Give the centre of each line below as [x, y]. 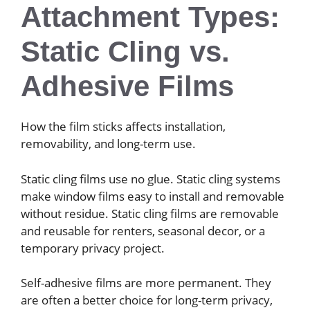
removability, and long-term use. [108, 144]
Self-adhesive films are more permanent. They [146, 283]
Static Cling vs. [125, 52]
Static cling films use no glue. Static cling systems [151, 179]
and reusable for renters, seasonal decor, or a [143, 230]
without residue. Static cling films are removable [150, 213]
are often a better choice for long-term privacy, [147, 300]
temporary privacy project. [93, 248]
